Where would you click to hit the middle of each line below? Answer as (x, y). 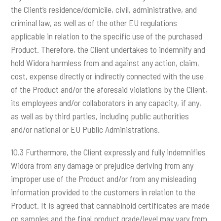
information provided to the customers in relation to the (103, 192)
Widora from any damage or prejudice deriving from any (102, 166)
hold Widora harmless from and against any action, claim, (105, 62)
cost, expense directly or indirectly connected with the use (108, 76)
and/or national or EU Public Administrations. (86, 129)
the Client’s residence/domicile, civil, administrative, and (104, 9)
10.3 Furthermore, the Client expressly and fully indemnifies (109, 152)
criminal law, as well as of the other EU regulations (94, 22)
